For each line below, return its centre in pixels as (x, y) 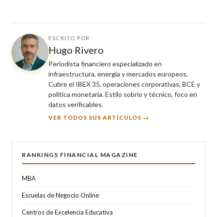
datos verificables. (76, 104)
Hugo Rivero (76, 50)
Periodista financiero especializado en (105, 63)
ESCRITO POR (69, 38)
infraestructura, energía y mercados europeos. (118, 74)
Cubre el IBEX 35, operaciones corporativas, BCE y (124, 84)
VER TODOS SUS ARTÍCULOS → (99, 117)
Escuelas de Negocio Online (60, 195)
